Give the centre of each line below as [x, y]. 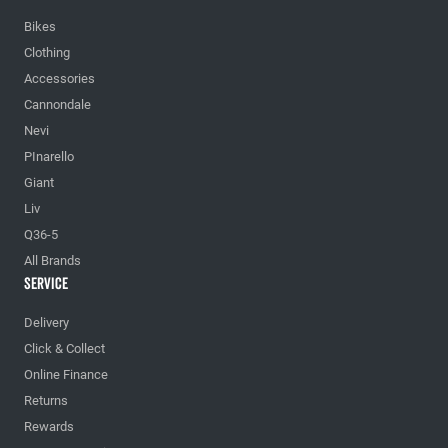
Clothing [47, 53]
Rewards [49, 427]
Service [46, 284]
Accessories [59, 79]
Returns [46, 401]
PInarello [49, 157]
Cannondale [57, 105]
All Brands [52, 261]
